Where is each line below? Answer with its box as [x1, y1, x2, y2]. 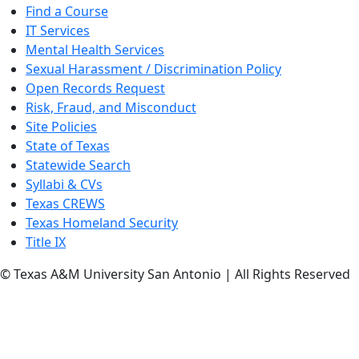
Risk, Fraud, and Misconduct [26, 98, 196, 116]
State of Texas [26, 136, 110, 155]
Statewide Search [26, 155, 131, 174]
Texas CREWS [26, 194, 105, 212]
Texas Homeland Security [26, 213, 178, 232]
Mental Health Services [26, 40, 164, 58]
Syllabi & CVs [26, 175, 103, 193]
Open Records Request [26, 79, 165, 97]
